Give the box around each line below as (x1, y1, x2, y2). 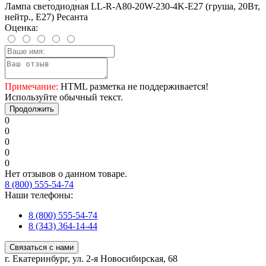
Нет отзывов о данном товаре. (5, 168, 127, 179)
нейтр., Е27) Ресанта (5, 11, 88, 22)
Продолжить (9, 104, 54, 113)
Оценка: (5, 22, 38, 33)
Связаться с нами (9, 242, 74, 252)
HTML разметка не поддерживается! (58, 81, 208, 91)
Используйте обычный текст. (5, 91, 123, 102)
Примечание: (5, 81, 58, 91)
